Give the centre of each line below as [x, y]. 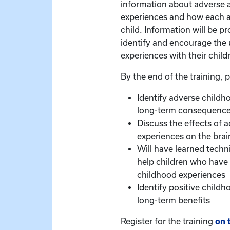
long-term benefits [174, 200]
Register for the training [168, 222]
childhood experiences [181, 175]
